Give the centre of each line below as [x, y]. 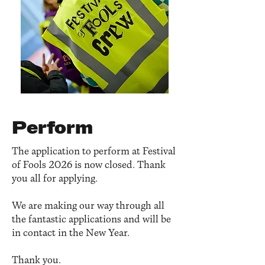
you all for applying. [55, 179]
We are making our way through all [88, 206]
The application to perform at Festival [94, 152]
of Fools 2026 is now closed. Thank [89, 165]
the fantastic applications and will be [91, 220]
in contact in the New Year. [71, 233]
